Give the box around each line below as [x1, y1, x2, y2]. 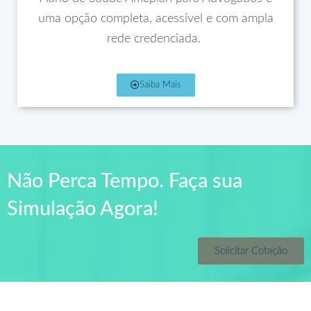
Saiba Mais [139, 80, 181, 90]
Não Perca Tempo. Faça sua [7, 171, 242, 192]
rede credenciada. [107, 32, 204, 45]
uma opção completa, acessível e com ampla [37, 12, 274, 25]
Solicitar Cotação [215, 245, 287, 256]
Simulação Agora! [7, 199, 158, 219]
